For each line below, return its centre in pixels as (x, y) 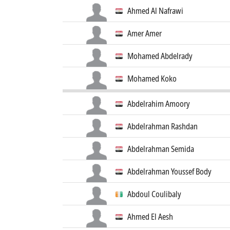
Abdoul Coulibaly (154, 194)
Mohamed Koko (152, 79)
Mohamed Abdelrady (160, 56)
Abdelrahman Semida (161, 149)
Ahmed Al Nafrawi (155, 11)
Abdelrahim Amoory (159, 104)
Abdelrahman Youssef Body (169, 171)
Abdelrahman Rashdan (162, 126)
